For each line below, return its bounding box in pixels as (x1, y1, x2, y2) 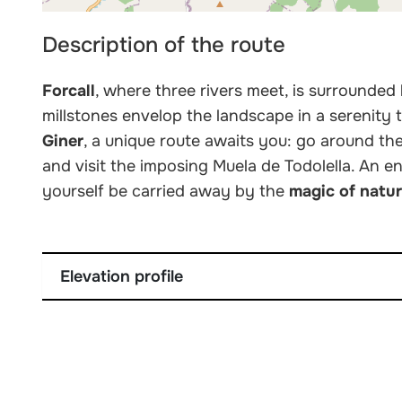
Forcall (42, 81, 96, 100)
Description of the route (42, 31, 286, 58)
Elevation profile (60, 267, 184, 286)
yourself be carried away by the (42, 181, 290, 201)
